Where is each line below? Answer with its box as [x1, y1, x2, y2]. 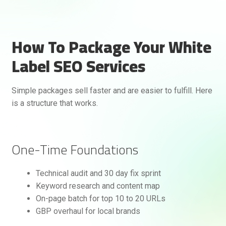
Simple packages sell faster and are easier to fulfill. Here [11, 85, 212, 95]
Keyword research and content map [35, 181, 160, 191]
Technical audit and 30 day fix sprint [35, 168, 161, 179]
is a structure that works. [11, 98, 98, 108]
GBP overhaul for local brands [35, 206, 140, 216]
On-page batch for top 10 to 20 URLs [35, 194, 165, 204]
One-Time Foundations [11, 137, 138, 162]
